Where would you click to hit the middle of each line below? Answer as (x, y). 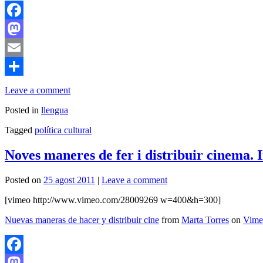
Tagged (18, 130)
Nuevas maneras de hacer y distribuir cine (82, 220)
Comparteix (26, 85)
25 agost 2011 (69, 180)
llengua (55, 110)
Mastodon (23, 48)
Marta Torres (205, 220)
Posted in (22, 110)
